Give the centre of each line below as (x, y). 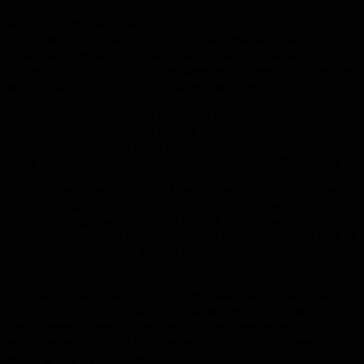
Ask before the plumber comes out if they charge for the (162, 24)
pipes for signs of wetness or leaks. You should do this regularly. (180, 160)
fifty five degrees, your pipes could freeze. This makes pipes (171, 204)
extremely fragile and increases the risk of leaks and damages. (177, 219)
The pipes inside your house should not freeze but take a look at (182, 235)
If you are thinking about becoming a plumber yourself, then (171, 294)
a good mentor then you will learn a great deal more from (162, 325)
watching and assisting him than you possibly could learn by (170, 340)
